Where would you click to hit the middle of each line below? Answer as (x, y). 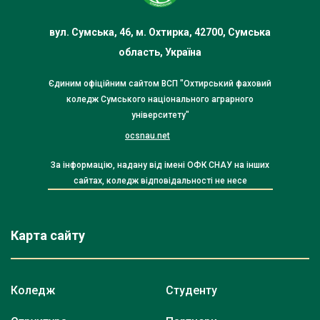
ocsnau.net (147, 135)
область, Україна (160, 52)
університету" (160, 115)
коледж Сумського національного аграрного (160, 99)
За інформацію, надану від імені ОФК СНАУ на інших (160, 165)
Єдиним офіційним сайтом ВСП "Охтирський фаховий (160, 83)
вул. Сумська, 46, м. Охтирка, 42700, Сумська (160, 32)
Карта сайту (48, 235)
